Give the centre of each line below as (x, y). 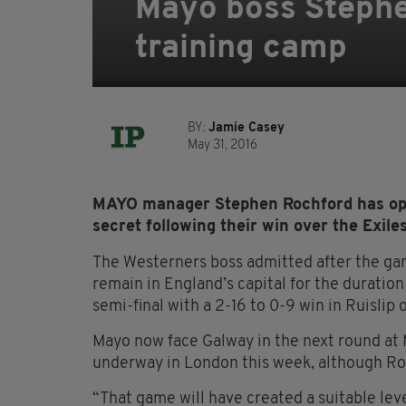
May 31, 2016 (222, 146)
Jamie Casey (246, 129)
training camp (241, 49)
